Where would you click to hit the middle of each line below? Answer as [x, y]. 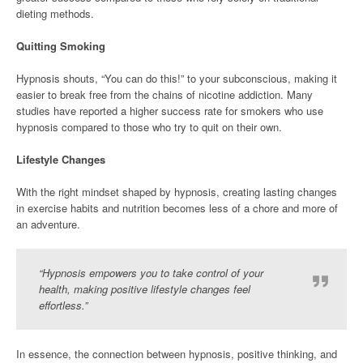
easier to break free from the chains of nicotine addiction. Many [164, 94]
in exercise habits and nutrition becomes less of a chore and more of [177, 207]
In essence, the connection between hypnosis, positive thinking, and [177, 353]
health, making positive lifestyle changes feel [145, 288]
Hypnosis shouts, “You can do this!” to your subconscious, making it [177, 78]
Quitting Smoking [61, 45]
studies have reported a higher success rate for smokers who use [170, 110]
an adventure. [48, 224]
